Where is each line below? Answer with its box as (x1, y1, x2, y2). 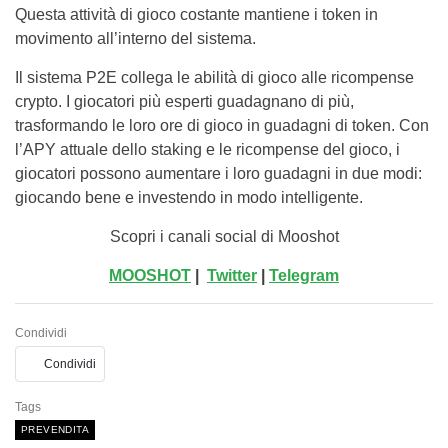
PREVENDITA (21, 424, 89, 435)
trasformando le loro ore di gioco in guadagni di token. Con (15, 117, 429, 134)
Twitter (207, 267, 257, 284)
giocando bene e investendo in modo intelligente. (15, 189, 363, 206)
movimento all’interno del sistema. (15, 30, 256, 47)
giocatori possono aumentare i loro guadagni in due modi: (15, 165, 422, 182)
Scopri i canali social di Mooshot (109, 228, 339, 245)
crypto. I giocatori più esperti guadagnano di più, (15, 93, 354, 110)
